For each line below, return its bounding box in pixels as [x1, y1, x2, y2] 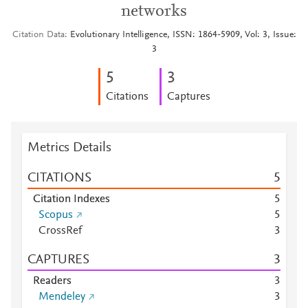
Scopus [38, 210, 73, 221]
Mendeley [38, 291, 85, 302]
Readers [33, 276, 71, 287]
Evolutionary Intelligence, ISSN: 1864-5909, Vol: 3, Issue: [69, 30, 296, 40]
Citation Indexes [33, 194, 110, 205]
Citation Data [12, 30, 65, 40]
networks [121, 3, 187, 20]
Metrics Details [27, 141, 111, 155]
